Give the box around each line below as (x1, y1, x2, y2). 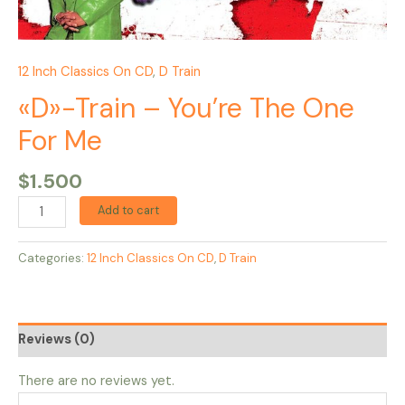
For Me (18, 122, 102, 158)
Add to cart (97, 202, 159, 219)
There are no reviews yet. (18, 372, 174, 390)
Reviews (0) (18, 331, 95, 349)
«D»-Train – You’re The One (18, 89, 354, 126)
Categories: (18, 250, 87, 267)
